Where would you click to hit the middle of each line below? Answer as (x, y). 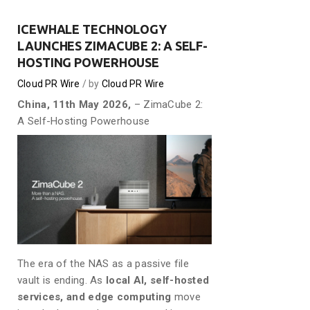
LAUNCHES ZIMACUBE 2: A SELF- (113, 46)
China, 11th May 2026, (76, 104)
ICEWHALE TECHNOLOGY (92, 29)
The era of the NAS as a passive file (103, 263)
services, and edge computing (94, 297)
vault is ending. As (62, 280)
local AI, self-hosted (158, 280)
